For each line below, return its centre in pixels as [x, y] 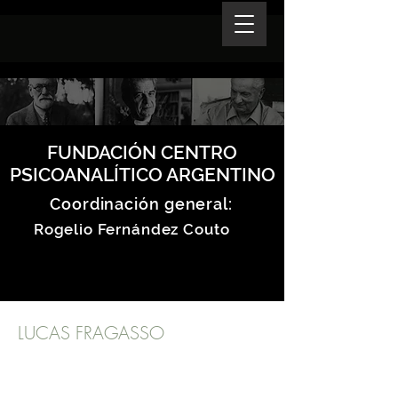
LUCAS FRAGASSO [91, 333]
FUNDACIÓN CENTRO [142, 152]
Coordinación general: [141, 204]
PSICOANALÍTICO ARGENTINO [142, 175]
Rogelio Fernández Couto [130, 229]
